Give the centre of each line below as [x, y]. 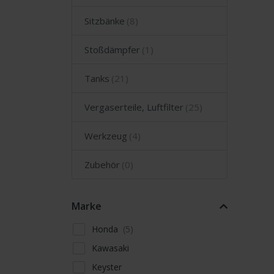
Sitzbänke [105, 20]
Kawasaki [111, 248]
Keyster [107, 267]
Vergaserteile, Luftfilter [134, 107]
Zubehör [102, 164]
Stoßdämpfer [112, 49]
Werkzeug [106, 135]
